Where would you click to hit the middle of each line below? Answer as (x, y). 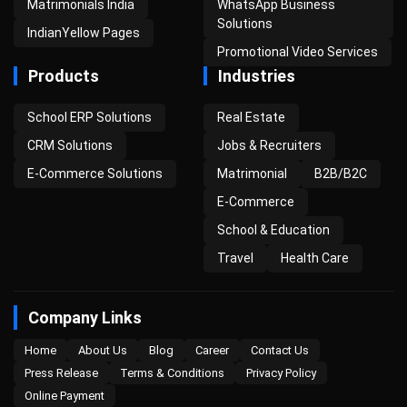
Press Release (61, 373)
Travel (235, 258)
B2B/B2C (341, 174)
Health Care (315, 258)
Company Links (85, 318)
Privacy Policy (281, 373)
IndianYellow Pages (84, 33)
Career (212, 350)
